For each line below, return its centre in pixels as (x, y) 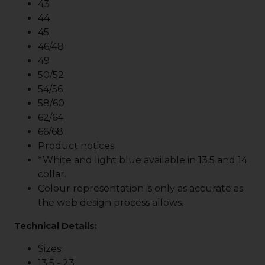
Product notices (76, 146)
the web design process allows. (111, 203)
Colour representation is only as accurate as (140, 188)
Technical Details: (56, 226)
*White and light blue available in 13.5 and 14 (143, 160)
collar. (52, 174)
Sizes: (50, 249)
